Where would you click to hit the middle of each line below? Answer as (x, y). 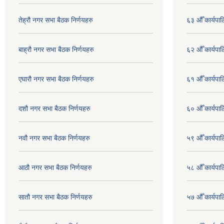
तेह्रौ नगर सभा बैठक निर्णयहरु (56, 20)
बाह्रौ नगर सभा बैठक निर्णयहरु (56, 49)
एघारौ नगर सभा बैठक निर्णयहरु (56, 79)
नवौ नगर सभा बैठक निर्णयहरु (54, 138)
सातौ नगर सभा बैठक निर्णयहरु (55, 197)
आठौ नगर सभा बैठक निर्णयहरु (55, 167)
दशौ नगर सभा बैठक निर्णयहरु (54, 108)
